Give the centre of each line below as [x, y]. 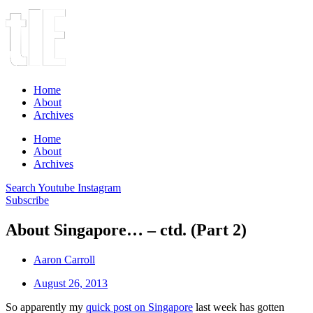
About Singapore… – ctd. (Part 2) [126, 230]
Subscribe [27, 200]
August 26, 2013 [71, 283]
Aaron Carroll [64, 259]
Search [21, 188]
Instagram [99, 188]
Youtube [56, 188]
